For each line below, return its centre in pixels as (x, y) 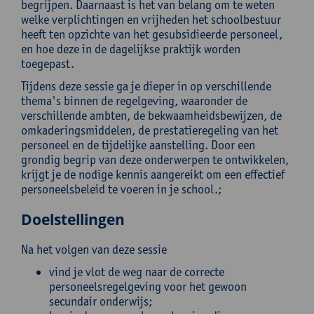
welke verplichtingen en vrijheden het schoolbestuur (151, 19)
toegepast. (48, 63)
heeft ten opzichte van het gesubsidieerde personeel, (152, 34)
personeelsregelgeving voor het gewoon (148, 286)
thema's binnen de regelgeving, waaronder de (134, 101)
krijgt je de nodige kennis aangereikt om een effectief (153, 174)
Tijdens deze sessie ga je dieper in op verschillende (146, 86)
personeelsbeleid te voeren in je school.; (121, 189)
